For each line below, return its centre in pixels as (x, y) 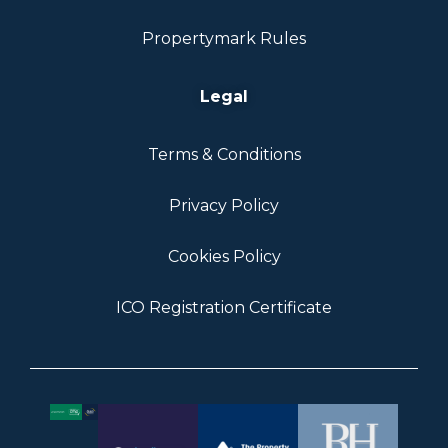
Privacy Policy (224, 206)
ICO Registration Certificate (224, 308)
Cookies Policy (224, 257)
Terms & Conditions (224, 155)
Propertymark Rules (224, 39)
